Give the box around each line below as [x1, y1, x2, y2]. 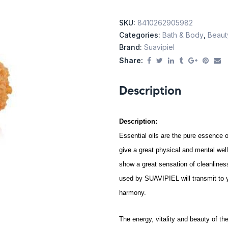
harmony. [119, 189, 146, 197]
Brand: [119, 43, 144, 52]
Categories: [119, 31, 162, 40]
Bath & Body [162, 31, 204, 40]
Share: [119, 56, 143, 65]
